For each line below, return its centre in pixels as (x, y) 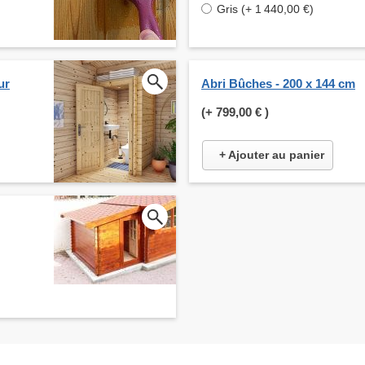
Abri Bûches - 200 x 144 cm (278, 84)
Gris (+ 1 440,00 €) (265, 9)
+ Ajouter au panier (272, 155)
